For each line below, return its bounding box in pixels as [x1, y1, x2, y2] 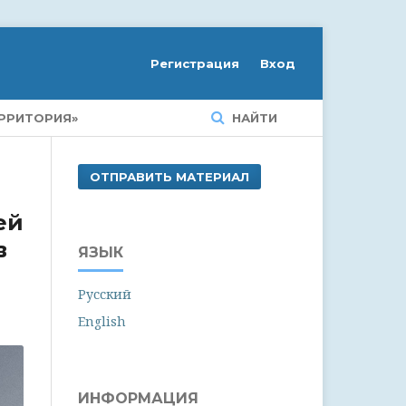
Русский [78, 285, 131, 303]
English [78, 313, 126, 330]
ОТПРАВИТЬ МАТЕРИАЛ [90, 169, 249, 184]
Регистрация [150, 56, 239, 71]
